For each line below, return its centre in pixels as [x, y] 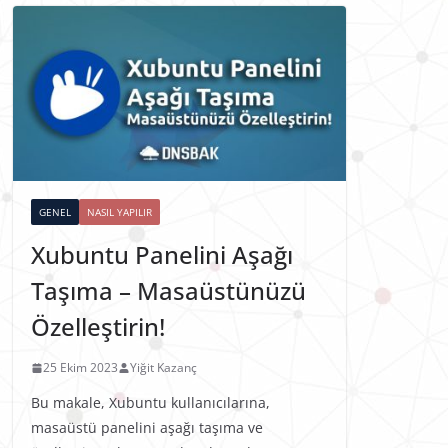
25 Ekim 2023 [80, 368]
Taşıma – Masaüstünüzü [168, 291]
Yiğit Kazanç [163, 368]
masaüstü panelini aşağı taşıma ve [147, 428]
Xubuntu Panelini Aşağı [162, 255]
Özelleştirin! [98, 327]
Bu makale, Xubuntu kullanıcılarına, [150, 403]
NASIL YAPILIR [119, 212]
